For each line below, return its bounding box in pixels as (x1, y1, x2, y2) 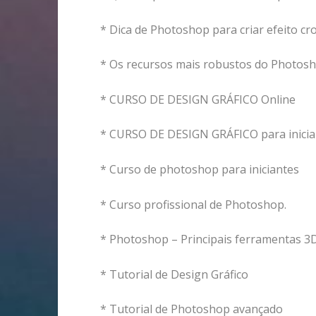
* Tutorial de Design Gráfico (100, 266, 248, 282)
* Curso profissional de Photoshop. (100, 196, 286, 212)
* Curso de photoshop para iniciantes (100, 161, 299, 177)
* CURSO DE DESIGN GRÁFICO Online (100, 91, 296, 107)
